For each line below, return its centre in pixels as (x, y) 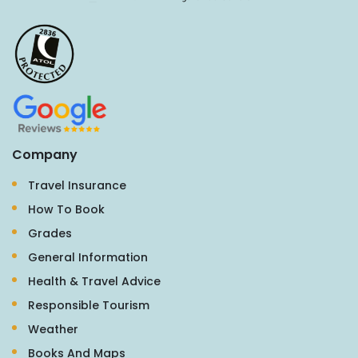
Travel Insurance (77, 185)
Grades (50, 233)
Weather (53, 329)
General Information (88, 257)
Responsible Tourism (89, 305)
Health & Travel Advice (94, 281)
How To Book (66, 209)
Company (45, 154)
